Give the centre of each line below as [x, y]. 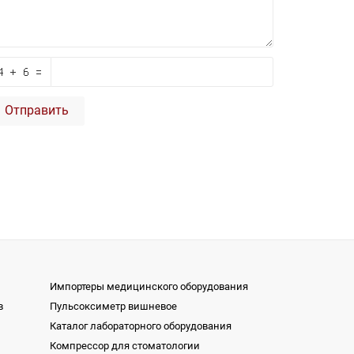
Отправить [37, 110]
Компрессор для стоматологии [125, 346]
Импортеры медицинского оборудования [149, 286]
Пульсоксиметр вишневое [113, 306]
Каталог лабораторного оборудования [141, 326]
